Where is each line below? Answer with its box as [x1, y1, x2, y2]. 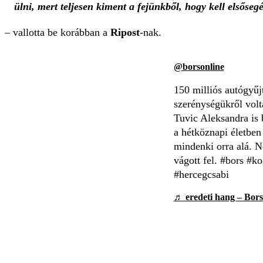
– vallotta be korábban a [5, 26, 110, 39]
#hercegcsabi [173, 168, 229, 181]
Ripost [110, 26, 140, 39]
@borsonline [173, 62, 224, 72]
